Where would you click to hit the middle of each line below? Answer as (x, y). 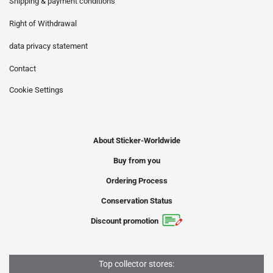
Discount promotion (124, 221)
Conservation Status (136, 201)
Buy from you (136, 161)
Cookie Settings (36, 90)
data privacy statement (48, 46)
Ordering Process (136, 181)
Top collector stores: (136, 264)
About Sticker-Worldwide (136, 140)
